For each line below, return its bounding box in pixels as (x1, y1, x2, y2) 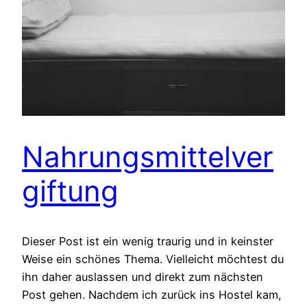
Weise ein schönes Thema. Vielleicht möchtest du (22, 252, 284, 267)
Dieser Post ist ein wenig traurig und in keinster (22, 234, 273, 249)
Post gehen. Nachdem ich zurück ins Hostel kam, (22, 288, 282, 302)
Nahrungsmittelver (22, 139, 273, 175)
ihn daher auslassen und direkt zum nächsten (22, 270, 263, 284)
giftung (22, 173, 119, 209)
